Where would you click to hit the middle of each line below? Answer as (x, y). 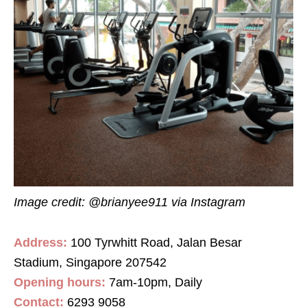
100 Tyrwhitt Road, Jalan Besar (156, 243)
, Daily (185, 283)
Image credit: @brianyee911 (93, 202)
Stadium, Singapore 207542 (90, 263)
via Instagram (208, 202)
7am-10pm (137, 283)
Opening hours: (60, 283)
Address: (40, 243)
